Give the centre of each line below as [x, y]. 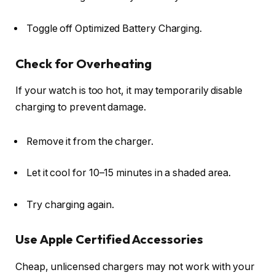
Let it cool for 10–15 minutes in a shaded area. [129, 173]
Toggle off [51, 28]
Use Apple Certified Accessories [109, 239]
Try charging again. [70, 204]
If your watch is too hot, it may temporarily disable [129, 90]
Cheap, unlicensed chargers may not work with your [135, 266]
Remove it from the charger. [90, 141]
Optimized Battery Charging [137, 28]
